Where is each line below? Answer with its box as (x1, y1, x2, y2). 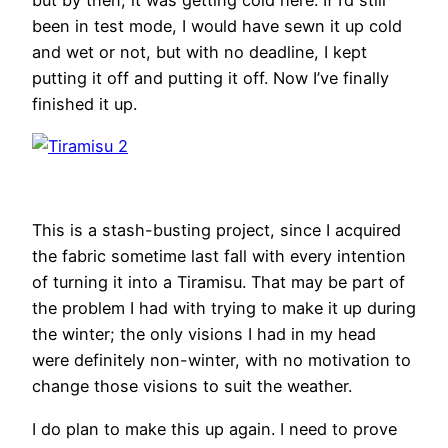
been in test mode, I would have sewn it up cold (32, 15, 402, 36)
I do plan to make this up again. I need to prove (32, 418, 397, 439)
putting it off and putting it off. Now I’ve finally (32, 67, 389, 88)
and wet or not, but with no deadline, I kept (32, 41, 367, 62)
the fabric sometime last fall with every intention (32, 246, 406, 267)
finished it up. (32, 93, 137, 114)
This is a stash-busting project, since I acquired (32, 220, 401, 241)
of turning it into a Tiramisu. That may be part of (32, 272, 405, 293)
